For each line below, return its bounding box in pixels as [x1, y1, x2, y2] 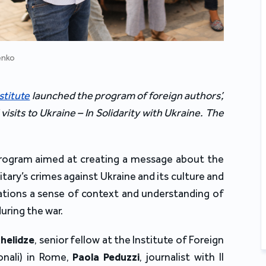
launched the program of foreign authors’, [30, 89, 224, 103]
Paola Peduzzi [72, 251, 140, 264]
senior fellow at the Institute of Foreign [39, 233, 224, 247]
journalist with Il [146, 251, 224, 264]
